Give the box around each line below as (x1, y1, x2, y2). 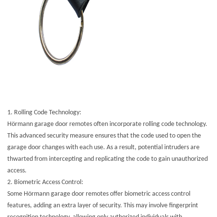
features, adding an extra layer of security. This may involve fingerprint (7, 202, 198, 210)
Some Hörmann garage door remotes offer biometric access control (7, 190, 190, 198)
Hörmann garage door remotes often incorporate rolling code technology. (7, 121, 207, 128)
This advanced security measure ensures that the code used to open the (7, 132, 201, 140)
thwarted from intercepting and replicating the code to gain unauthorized (7, 155, 208, 163)
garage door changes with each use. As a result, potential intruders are (7, 144, 200, 152)
